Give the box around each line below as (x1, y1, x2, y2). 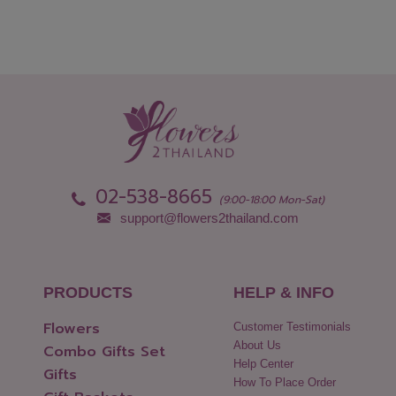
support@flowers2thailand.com (120, 210, 300, 226)
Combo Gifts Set (42, 340, 165, 363)
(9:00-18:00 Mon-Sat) (219, 192, 325, 209)
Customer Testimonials (232, 320, 351, 334)
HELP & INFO (232, 284, 334, 302)
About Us (232, 339, 281, 353)
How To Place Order (232, 376, 336, 390)
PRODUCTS (42, 284, 133, 302)
